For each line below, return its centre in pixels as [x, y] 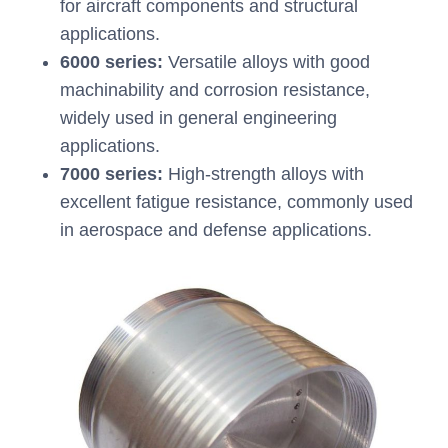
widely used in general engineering [198, 118]
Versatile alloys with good [266, 62]
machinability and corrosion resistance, [215, 90]
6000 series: [111, 62]
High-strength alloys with [263, 174]
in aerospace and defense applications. [216, 230]
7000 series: [111, 174]
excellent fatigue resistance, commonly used [236, 202]
